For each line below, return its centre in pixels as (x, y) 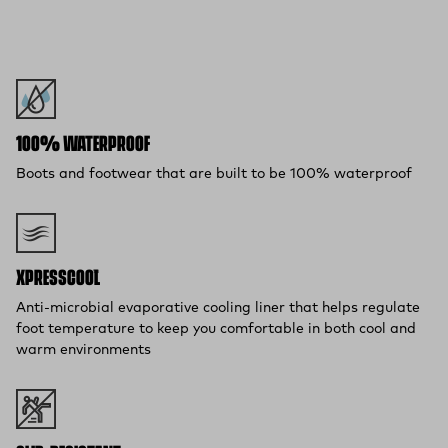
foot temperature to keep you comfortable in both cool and (216, 329)
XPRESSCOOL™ (57, 279)
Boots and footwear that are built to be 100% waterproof (214, 174)
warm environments (83, 350)
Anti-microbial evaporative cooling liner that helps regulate (218, 308)
